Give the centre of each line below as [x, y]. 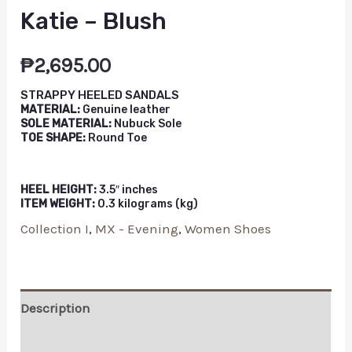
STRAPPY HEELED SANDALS [100, 95]
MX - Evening [137, 229]
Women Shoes [228, 229]
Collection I [55, 229]
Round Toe [117, 138]
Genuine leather [127, 110]
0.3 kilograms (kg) [147, 204]
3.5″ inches [128, 190]
